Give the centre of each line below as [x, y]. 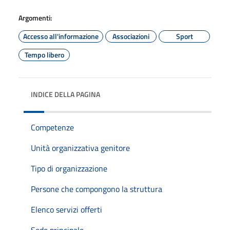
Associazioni [131, 36]
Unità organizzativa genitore [80, 148]
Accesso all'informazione [61, 36]
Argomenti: [35, 17]
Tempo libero [44, 54]
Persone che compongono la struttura [97, 189]
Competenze [52, 127]
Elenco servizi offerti [66, 209]
